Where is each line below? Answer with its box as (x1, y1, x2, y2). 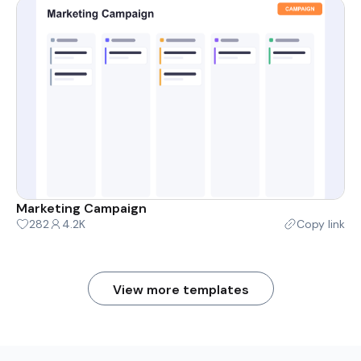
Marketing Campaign (16, 200, 147, 218)
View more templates (112, 281, 249, 299)
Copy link (297, 217, 345, 232)
